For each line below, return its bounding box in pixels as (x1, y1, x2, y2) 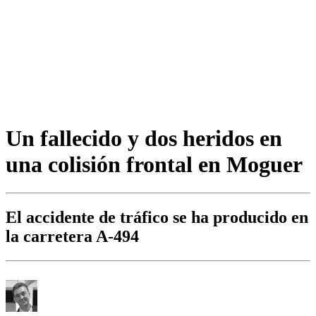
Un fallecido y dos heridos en (6, 125, 282, 151)
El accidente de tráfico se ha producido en (6, 208, 308, 227)
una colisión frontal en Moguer (6, 151, 303, 177)
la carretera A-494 (6, 227, 139, 246)
